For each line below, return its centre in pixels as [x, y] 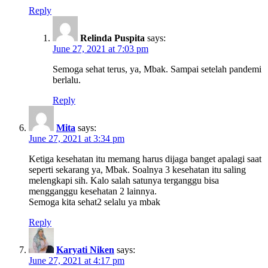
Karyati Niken [85, 249]
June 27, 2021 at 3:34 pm [77, 138]
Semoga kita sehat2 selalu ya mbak [95, 202]
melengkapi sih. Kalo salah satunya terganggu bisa [124, 180]
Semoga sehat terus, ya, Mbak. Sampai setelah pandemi [157, 69]
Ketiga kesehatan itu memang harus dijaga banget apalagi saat [145, 159]
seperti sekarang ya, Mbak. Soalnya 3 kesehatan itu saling [137, 169]
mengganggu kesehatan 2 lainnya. [93, 191]
